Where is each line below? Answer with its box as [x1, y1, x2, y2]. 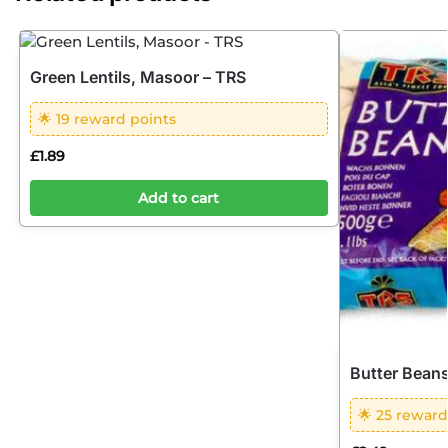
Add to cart [138, 190, 220, 207]
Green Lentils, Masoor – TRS [29, 67, 246, 88]
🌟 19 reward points [37, 109, 176, 128]
